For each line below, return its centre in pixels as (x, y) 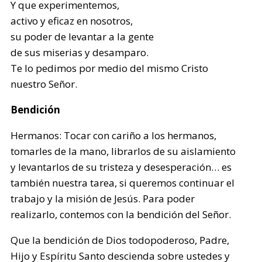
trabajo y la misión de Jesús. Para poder (103, 199)
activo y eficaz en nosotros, (72, 21)
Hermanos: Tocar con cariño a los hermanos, (114, 135)
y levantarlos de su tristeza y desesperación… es (121, 167)
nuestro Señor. (44, 84)
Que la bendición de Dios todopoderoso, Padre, (120, 240)
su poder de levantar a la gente (82, 37)
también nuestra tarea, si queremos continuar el (123, 183)
